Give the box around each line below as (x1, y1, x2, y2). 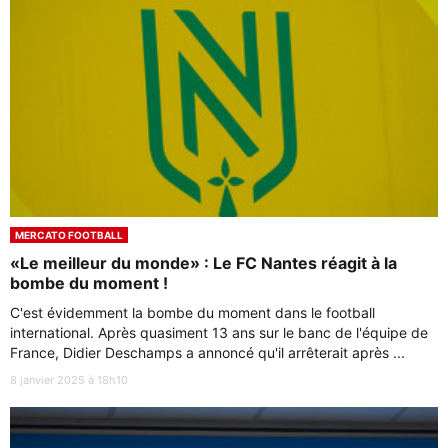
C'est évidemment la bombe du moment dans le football (10, 304, 375, 322)
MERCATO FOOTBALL (15, 229, 123, 242)
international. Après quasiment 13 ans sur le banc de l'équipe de (10, 324, 428, 342)
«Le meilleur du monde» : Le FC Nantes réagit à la (10, 253, 397, 274)
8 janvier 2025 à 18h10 (10, 373, 128, 388)
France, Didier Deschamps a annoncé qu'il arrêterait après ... (10, 344, 405, 362)
